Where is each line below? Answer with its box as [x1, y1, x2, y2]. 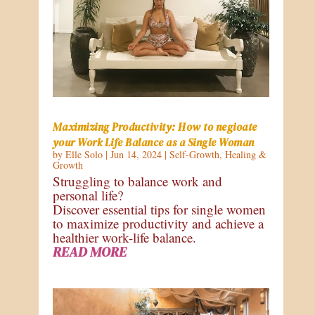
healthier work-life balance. [52, 229, 196, 247]
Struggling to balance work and [52, 172, 222, 191]
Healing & [224, 148, 266, 162]
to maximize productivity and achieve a [52, 214, 264, 233]
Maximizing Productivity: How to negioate [52, 120, 257, 135]
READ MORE [52, 243, 127, 262]
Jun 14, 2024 [110, 148, 162, 162]
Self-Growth [169, 148, 219, 162]
